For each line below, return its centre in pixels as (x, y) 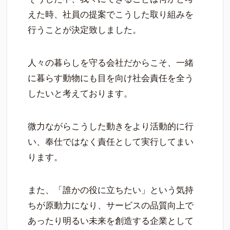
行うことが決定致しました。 (85, 30)
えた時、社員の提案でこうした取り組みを (111, 15)
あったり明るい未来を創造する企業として (111, 221)
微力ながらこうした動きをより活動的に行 (111, 127)
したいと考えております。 (80, 94)
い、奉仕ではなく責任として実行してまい (111, 142)
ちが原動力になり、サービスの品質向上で (111, 206)
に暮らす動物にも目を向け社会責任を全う (111, 79)
